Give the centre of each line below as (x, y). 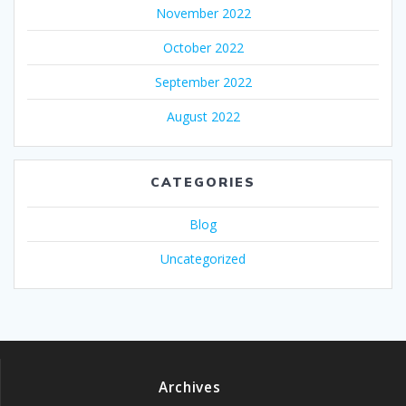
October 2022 (203, 48)
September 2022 (203, 82)
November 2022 (203, 14)
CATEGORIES (203, 183)
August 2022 (203, 117)
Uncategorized (203, 259)
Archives (190, 387)
